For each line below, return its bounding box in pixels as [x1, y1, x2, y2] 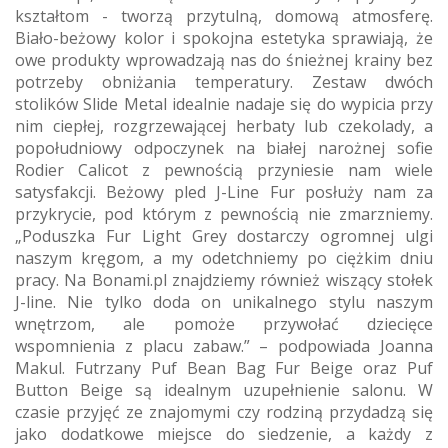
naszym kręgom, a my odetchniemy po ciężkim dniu [15, 246, 433, 269]
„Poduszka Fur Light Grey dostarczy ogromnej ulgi [15, 224, 433, 247]
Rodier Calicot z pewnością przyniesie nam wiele [15, 158, 433, 181]
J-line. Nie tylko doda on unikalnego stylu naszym [15, 290, 433, 313]
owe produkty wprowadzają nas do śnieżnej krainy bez [15, 48, 433, 71]
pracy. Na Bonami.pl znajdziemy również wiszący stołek [15, 268, 433, 291]
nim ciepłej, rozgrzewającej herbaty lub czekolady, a [15, 114, 433, 137]
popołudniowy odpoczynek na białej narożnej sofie [15, 136, 433, 159]
